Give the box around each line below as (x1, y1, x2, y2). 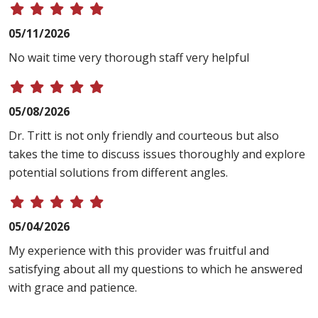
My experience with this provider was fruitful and (9, 243, 269, 259)
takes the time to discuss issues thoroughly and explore (9, 146, 305, 163)
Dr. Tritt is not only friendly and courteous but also (9, 128, 279, 144)
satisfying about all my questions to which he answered (9, 261, 302, 278)
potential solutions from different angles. (9, 165, 228, 181)
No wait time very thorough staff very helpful (9, 50, 249, 66)
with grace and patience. (9, 280, 137, 296)
